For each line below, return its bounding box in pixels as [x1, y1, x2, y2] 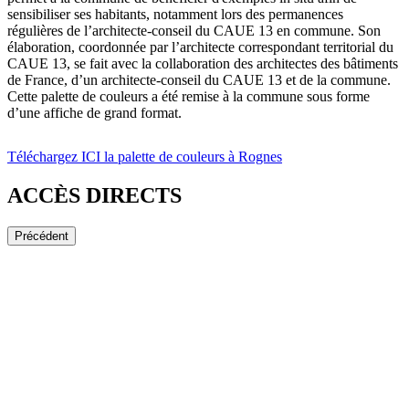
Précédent [15, 228, 68, 243]
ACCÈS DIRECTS [7, 183, 182, 207]
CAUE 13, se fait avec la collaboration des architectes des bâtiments [7, 55, 398, 71]
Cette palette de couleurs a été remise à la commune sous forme [7, 88, 370, 104]
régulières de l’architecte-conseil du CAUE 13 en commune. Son [7, 22, 381, 38]
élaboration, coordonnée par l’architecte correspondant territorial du [7, 38, 393, 55]
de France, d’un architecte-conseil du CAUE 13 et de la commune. [7, 71, 391, 88]
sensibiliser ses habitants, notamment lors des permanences [7, 5, 343, 22]
